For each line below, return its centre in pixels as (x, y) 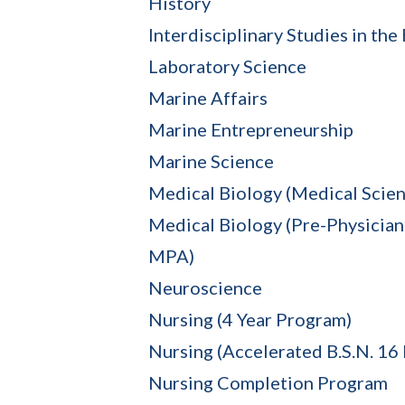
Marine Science (211, 160)
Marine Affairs (208, 97)
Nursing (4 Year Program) (250, 319)
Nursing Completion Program (268, 382)
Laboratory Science (227, 66)
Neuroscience (205, 287)
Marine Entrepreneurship (251, 129)
